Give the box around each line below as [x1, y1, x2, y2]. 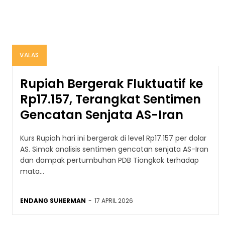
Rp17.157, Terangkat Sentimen [20, 90, 201, 107]
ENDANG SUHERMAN [20, 196, 86, 205]
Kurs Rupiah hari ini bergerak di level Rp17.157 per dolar [20, 133, 206, 143]
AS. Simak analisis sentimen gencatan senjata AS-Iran [20, 144, 208, 154]
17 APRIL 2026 [94, 196, 133, 205]
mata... [20, 166, 44, 176]
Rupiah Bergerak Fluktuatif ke [20, 75, 203, 92]
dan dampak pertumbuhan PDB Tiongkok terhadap [20, 155, 199, 165]
